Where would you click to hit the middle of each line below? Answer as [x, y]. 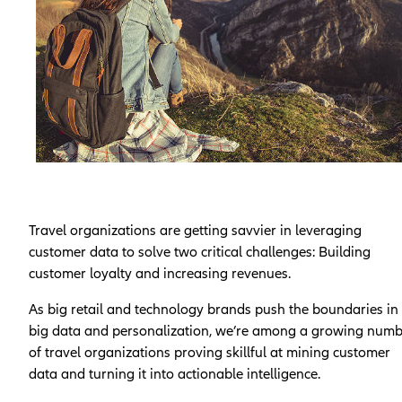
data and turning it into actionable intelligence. [175, 374]
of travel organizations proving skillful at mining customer [210, 352]
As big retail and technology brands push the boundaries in [214, 309]
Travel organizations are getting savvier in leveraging [195, 230]
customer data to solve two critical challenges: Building [200, 252]
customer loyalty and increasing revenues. [160, 273]
